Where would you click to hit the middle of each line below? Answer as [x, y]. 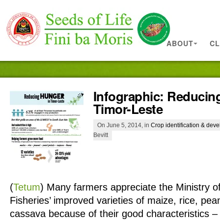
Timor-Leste [128, 109]
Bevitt [101, 135]
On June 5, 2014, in [124, 125]
